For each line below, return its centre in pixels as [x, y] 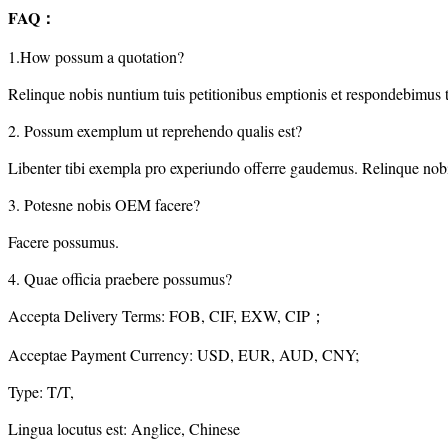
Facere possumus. [63, 242]
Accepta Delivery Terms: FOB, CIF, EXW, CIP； [167, 316]
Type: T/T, [41, 392]
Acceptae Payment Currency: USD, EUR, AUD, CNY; [183, 355]
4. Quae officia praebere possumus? [120, 279]
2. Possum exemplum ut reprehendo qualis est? [155, 131]
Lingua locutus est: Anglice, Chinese [124, 429]
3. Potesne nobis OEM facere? [104, 205]
